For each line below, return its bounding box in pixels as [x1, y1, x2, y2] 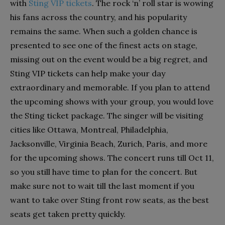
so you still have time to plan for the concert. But [10, 166, 197, 177]
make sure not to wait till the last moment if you [10, 180, 194, 191]
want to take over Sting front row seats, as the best [10, 194, 209, 205]
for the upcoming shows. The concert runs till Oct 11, [10, 152, 214, 163]
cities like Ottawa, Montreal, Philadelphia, [10, 124, 168, 135]
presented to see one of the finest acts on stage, [10, 40, 197, 50]
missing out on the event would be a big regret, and [10, 54, 207, 64]
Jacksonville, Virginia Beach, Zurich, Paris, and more [10, 138, 207, 149]
